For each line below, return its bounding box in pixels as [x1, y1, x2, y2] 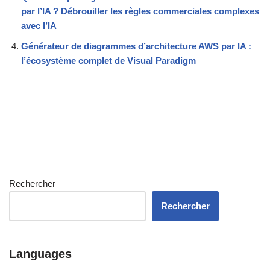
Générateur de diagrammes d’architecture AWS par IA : [21, 41, 251, 52]
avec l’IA [21, 20, 57, 31]
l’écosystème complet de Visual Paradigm [21, 55, 196, 66]
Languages [9, 247, 72, 261]
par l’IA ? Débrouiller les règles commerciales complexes [21, 6, 259, 17]
